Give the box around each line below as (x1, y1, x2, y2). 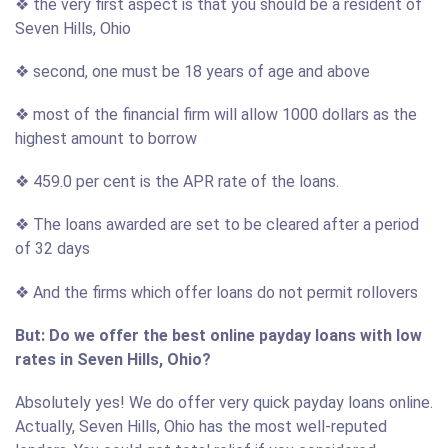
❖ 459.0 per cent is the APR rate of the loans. (15, 172, 339, 192)
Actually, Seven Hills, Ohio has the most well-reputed (15, 416, 387, 436)
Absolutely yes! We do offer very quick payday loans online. (15, 392, 433, 412)
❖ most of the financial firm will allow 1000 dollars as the (15, 104, 417, 124)
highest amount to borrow (15, 128, 197, 148)
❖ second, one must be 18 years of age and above (15, 61, 370, 81)
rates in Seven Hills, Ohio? (15, 349, 211, 369)
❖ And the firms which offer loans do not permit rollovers (15, 282, 418, 302)
